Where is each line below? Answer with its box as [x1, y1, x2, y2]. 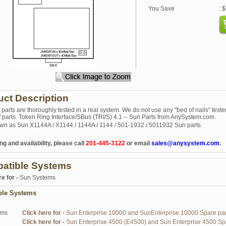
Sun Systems [20, 174, 55, 181]
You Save [148, 5, 175, 12]
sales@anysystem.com [151, 140, 219, 147]
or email [125, 140, 151, 147]
